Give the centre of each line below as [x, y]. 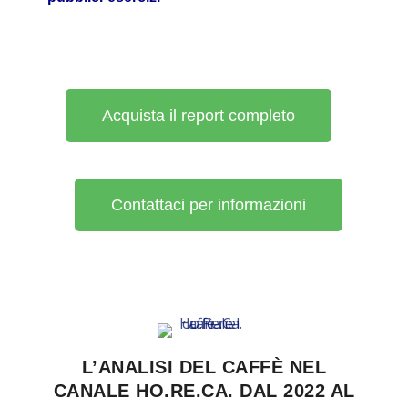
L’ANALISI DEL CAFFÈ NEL [204, 367]
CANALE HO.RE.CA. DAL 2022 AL [204, 390]
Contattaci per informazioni [208, 204]
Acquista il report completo [199, 115]
